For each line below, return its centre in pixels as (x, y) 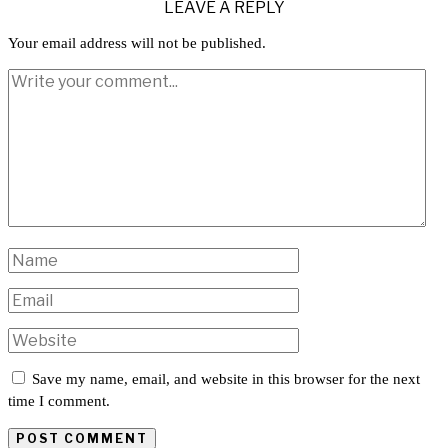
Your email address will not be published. (137, 43)
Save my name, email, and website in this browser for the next (226, 379)
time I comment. (59, 401)
